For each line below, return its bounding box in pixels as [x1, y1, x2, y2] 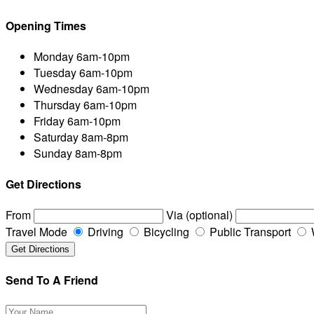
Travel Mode [6, 224, 67, 240]
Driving [85, 224, 123, 240]
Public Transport [207, 224, 291, 240]
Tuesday [34, 64, 76, 81]
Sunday [34, 144, 72, 161]
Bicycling [141, 224, 189, 240]
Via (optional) [166, 207, 233, 224]
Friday [34, 112, 64, 129]
